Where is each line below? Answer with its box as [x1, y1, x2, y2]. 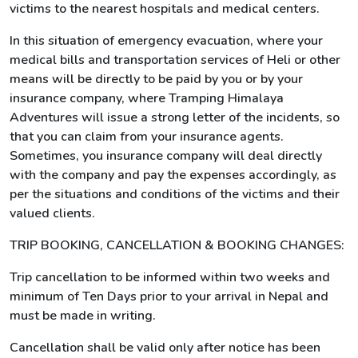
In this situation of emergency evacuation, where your [10, 32, 323, 50]
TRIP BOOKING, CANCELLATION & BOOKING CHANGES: [10, 237, 344, 254]
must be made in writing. [10, 307, 156, 324]
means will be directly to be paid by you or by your [10, 70, 303, 88]
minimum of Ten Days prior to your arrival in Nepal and [10, 288, 328, 305]
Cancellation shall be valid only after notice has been [10, 339, 320, 356]
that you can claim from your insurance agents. [10, 128, 284, 145]
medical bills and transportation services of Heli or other [10, 51, 340, 69]
